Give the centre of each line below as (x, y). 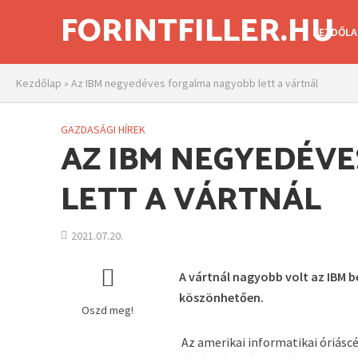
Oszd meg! (108, 310)
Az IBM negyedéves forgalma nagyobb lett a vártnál (195, 83)
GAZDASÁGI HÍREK (103, 129)
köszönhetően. (222, 297)
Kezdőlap (39, 83)
